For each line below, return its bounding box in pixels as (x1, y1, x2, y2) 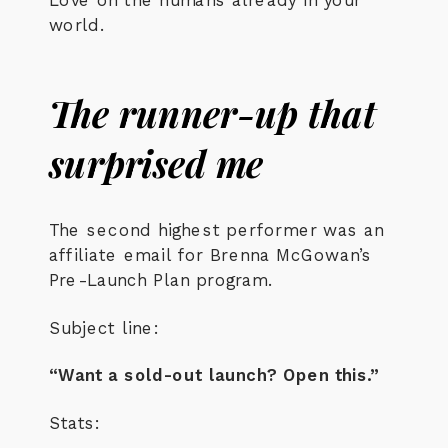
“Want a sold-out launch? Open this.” (49, 365, 379, 385)
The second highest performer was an (49, 219, 385, 240)
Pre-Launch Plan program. (49, 270, 273, 290)
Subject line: (49, 317, 159, 338)
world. (49, 15, 105, 35)
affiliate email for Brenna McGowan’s (49, 244, 372, 265)
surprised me (49, 138, 264, 188)
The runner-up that (49, 88, 376, 138)
